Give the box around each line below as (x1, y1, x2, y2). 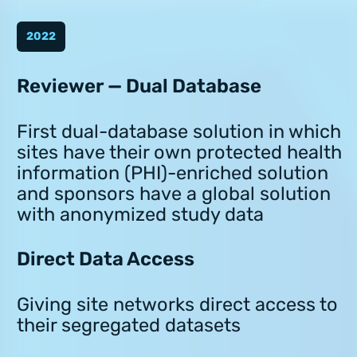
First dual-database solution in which (17, 120, 341, 143)
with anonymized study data (17, 202, 264, 226)
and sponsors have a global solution (17, 182, 331, 205)
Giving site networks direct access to (17, 292, 338, 316)
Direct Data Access (17, 248, 194, 271)
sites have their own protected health (17, 140, 342, 163)
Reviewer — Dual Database (17, 75, 261, 98)
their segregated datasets (17, 313, 241, 336)
